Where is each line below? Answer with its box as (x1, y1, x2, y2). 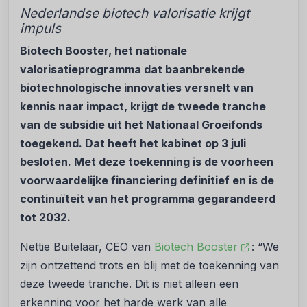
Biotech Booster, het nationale (20, 44, 187, 58)
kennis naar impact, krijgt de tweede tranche (20, 99, 266, 113)
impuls (20, 21, 61, 36)
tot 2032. (20, 210, 71, 224)
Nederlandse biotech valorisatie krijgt (20, 5, 249, 21)
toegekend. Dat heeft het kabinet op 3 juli (20, 136, 246, 150)
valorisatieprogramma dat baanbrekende (20, 62, 245, 76)
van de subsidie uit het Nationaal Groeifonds (20, 118, 262, 132)
